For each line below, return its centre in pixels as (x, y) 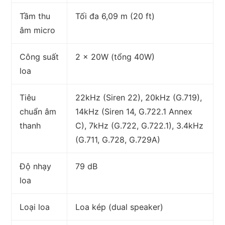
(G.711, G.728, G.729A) (118, 140)
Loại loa (35, 207)
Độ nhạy (36, 166)
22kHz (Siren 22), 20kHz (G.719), (139, 98)
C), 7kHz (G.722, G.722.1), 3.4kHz (140, 126)
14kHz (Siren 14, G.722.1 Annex (134, 112)
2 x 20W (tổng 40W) (115, 57)
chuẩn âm (38, 112)
